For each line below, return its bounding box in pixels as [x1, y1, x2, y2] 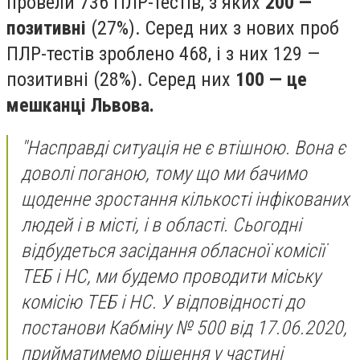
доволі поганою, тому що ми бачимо [21, 162, 307, 186]
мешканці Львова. [6, 93, 154, 117]
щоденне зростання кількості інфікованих [21, 188, 349, 211]
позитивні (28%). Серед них [6, 67, 235, 91]
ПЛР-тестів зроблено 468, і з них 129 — [6, 42, 320, 65]
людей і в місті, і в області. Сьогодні [21, 214, 301, 237]
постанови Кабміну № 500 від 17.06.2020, [21, 317, 347, 340]
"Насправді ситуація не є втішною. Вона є [21, 137, 346, 160]
